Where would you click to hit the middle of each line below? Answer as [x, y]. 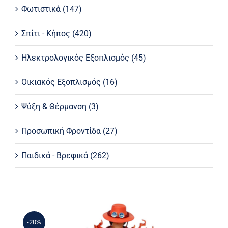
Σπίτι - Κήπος [46, 34]
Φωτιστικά [41, 9]
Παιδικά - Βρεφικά [54, 156]
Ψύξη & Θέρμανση [54, 107]
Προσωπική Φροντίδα [61, 131]
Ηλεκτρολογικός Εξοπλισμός [75, 58]
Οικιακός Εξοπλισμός [61, 82]
